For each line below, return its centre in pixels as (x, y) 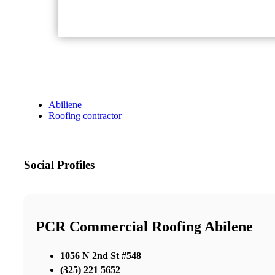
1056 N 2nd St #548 (101, 255)
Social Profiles (59, 165)
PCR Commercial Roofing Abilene (144, 227)
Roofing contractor (85, 116)
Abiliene (65, 105)
